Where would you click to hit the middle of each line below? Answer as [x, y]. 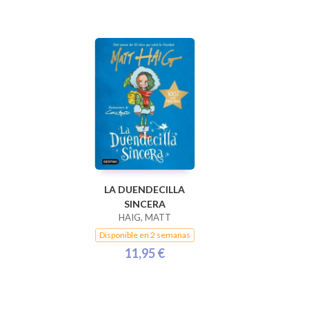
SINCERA [144, 204]
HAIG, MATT [144, 217]
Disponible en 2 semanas [144, 235]
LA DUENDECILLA [144, 189]
